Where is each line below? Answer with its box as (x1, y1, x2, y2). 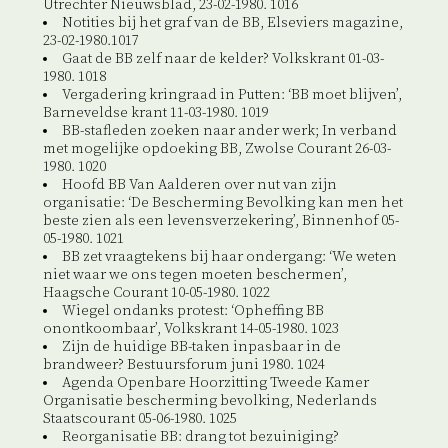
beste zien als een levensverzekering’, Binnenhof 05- (42, 212, 399, 231)
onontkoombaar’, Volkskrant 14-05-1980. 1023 (42, 320, 339, 339)
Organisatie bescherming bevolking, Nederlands (42, 392, 377, 411)
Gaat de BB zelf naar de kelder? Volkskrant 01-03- (61, 50, 384, 69)
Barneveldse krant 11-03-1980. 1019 (42, 104, 269, 123)
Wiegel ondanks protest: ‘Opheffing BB (61, 302, 324, 321)
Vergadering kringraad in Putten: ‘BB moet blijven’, (61, 86, 402, 105)
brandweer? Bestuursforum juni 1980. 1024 (42, 356, 325, 375)
